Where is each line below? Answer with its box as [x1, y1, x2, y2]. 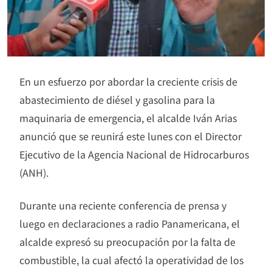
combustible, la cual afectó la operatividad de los [19, 253, 243, 268]
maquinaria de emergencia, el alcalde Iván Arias [19, 110, 237, 126]
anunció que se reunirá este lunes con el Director [19, 129, 242, 144]
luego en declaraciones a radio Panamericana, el [19, 216, 240, 231]
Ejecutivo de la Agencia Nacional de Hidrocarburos [19, 147, 249, 162]
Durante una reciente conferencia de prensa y [19, 198, 226, 213]
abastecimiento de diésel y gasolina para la [19, 92, 215, 107]
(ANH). [19, 165, 49, 180]
